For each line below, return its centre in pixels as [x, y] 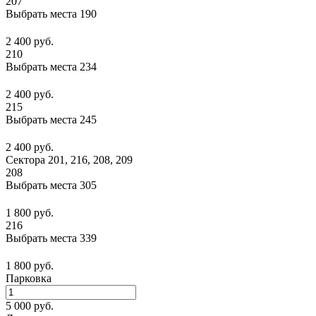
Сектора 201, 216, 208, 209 [69, 160]
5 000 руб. [30, 306]
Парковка [29, 279]
